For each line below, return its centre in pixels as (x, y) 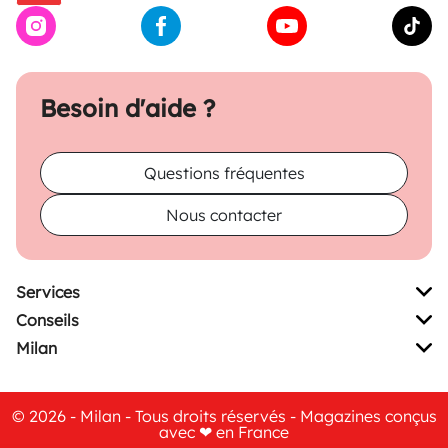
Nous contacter (224, 214)
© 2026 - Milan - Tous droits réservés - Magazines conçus (224, 415)
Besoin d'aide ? (127, 107)
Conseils (47, 319)
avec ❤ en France (224, 431)
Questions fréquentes (224, 172)
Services (48, 291)
